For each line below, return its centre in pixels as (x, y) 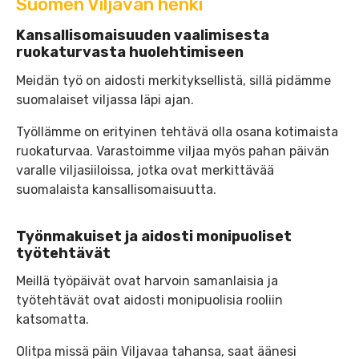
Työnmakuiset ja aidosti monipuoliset (154, 236)
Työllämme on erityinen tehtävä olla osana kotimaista (177, 131)
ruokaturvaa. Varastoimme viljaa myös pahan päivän (173, 151)
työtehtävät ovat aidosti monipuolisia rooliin (149, 301)
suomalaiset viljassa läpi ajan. (105, 99)
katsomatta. (52, 320)
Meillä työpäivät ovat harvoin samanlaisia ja (147, 281)
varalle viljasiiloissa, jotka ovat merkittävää (145, 170)
